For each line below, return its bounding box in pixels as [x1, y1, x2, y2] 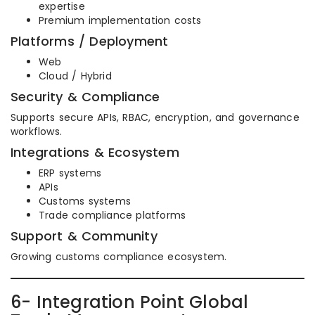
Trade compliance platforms [39, 208, 186, 222]
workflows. [11, 124, 62, 139]
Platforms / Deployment [11, 32, 169, 50]
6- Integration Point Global [11, 290, 249, 314]
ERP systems [39, 166, 102, 180]
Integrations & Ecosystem [11, 143, 179, 161]
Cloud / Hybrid [39, 69, 112, 83]
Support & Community [11, 227, 157, 245]
